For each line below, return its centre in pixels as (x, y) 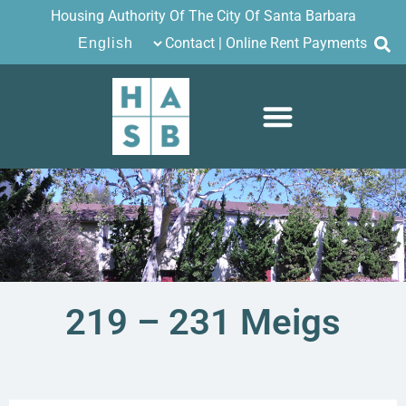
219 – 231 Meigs (203, 322)
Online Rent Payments (296, 43)
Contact (190, 43)
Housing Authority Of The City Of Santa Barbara (203, 16)
